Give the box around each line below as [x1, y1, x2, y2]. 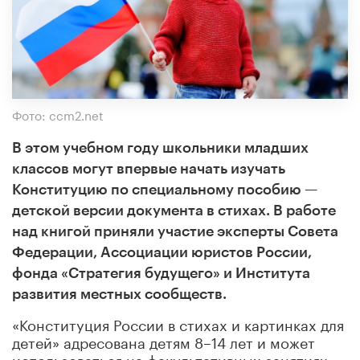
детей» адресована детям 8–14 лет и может [12, 329, 315, 352]
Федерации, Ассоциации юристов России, [12, 244, 312, 260]
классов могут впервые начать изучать [12, 161, 285, 176]
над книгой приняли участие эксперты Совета [12, 223, 338, 239]
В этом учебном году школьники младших [12, 140, 309, 155]
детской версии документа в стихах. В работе [12, 202, 336, 218]
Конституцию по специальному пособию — [12, 182, 317, 197]
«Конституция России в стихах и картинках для [12, 311, 344, 334]
